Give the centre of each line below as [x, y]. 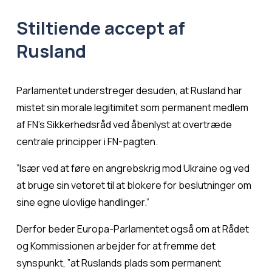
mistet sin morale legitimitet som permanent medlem [132, 107]
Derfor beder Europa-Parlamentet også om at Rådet [132, 229]
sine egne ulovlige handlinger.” [83, 202]
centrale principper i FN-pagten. [87, 141]
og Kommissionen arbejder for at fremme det [116, 246]
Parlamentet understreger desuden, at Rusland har [129, 90]
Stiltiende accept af [100, 28]
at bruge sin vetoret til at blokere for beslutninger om [134, 185]
